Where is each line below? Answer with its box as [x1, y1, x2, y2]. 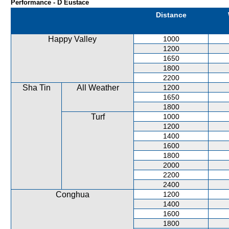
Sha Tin [22, 83, 51, 92]
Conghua [55, 190, 89, 199]
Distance [155, 11, 187, 19]
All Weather [76, 83, 119, 92]
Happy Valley [48, 35, 97, 43]
